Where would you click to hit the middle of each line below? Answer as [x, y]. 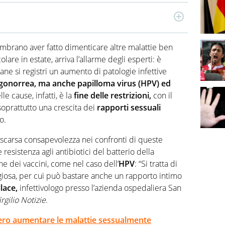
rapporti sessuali [129, 107]
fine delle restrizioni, [113, 95]
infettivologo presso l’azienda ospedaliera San [99, 188]
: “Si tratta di [156, 163]
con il [162, 95]
